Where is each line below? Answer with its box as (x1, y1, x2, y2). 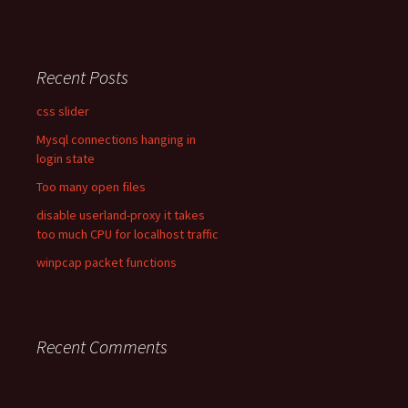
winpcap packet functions (36, 254, 177, 270)
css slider (36, 103, 89, 119)
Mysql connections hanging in (36, 131, 196, 148)
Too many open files (36, 178, 146, 195)
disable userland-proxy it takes (36, 207, 205, 223)
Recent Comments (36, 335, 168, 358)
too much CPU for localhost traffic (36, 226, 219, 242)
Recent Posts (36, 66, 128, 88)
